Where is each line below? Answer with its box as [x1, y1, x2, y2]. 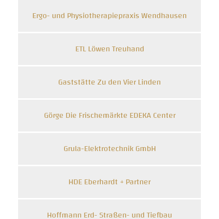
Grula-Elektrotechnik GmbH [63, 141, 156, 156]
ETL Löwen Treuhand [75, 42, 144, 56]
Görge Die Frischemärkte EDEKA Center [44, 108, 175, 123]
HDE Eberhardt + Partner [68, 175, 151, 189]
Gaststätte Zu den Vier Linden [58, 75, 161, 89]
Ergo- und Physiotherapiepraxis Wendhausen [32, 8, 187, 23]
